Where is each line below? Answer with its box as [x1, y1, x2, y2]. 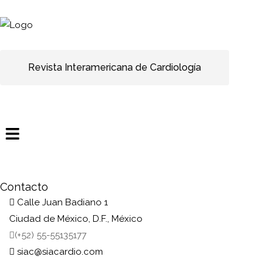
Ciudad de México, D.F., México [9, 213, 143, 224]
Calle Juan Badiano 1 [17, 196, 108, 208]
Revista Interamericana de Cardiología [28, 61, 201, 73]
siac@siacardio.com [17, 246, 103, 257]
